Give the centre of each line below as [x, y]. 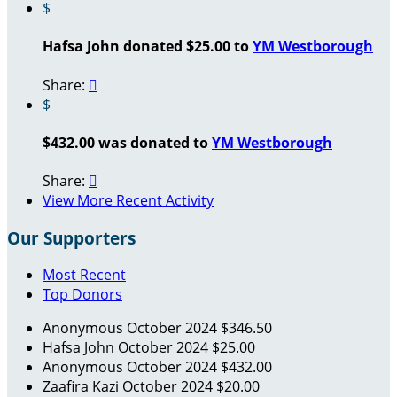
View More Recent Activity [128, 201]
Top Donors [82, 295]
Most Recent [84, 275]
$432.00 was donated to [127, 142]
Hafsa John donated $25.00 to [148, 47]
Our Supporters [71, 237]
